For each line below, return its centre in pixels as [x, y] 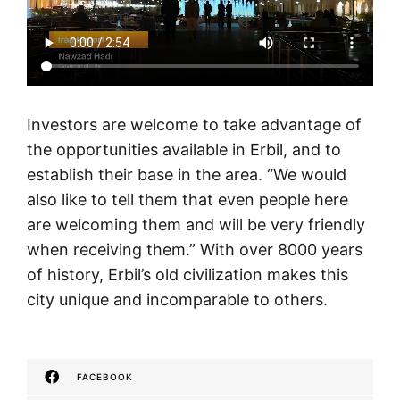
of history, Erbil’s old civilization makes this [187, 275]
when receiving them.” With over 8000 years [195, 250]
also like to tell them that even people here [187, 200]
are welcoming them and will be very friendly [196, 225]
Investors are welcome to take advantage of [194, 125]
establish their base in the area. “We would [187, 175]
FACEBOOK [105, 377]
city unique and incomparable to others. [177, 300]
